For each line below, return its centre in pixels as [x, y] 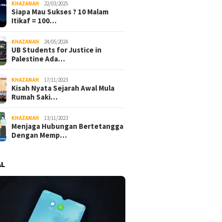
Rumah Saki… [35, 97]
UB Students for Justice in [57, 50]
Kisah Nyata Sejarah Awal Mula [63, 88]
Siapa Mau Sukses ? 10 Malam [60, 11]
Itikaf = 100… [34, 20]
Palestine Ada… [38, 58]
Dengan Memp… [39, 135]
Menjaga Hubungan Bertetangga [68, 126]
